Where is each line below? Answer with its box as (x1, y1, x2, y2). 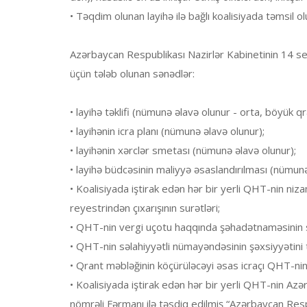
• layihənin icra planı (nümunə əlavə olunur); (70, 124, 265, 138)
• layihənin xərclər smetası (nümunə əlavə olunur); (70, 143, 296, 158)
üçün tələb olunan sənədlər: (70, 66, 195, 81)
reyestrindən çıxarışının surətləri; (70, 201, 220, 215)
